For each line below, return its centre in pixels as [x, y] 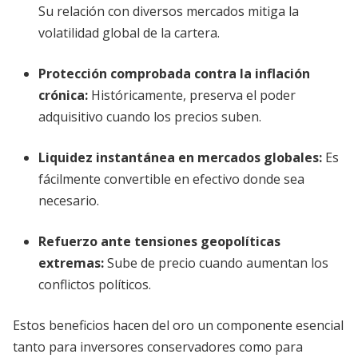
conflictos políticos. [95, 284]
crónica [62, 95]
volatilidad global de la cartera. [129, 33]
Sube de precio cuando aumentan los [216, 263]
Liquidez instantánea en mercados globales [179, 157]
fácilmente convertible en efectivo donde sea [171, 179]
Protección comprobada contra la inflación [174, 74]
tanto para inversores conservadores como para [158, 347]
